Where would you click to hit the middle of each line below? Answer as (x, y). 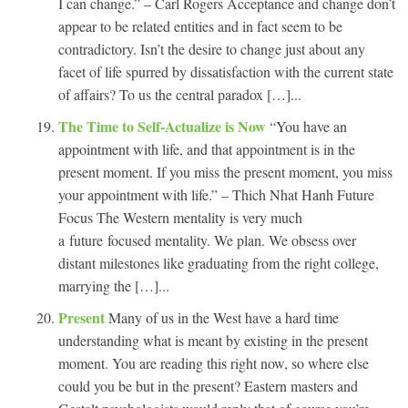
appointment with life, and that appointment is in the (207, 148)
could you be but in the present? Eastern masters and (208, 385)
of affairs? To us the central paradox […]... (180, 94)
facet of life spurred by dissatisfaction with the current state (226, 71)
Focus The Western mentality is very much (180, 217)
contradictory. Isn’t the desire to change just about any (212, 48)
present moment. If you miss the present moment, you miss (225, 171)
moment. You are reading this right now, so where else (214, 362)
